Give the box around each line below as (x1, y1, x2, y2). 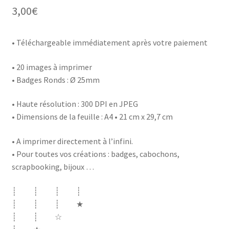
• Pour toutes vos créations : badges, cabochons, (11, 148, 179, 159)
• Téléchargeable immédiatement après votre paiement (11, 37, 208, 48)
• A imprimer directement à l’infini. (11, 135, 133, 146)
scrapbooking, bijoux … (11, 161, 94, 172)
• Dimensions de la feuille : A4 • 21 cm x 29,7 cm (11, 111, 173, 122)
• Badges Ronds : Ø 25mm (11, 74, 100, 85)
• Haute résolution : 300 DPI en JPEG (11, 99, 138, 109)
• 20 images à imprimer (11, 61, 92, 72)
